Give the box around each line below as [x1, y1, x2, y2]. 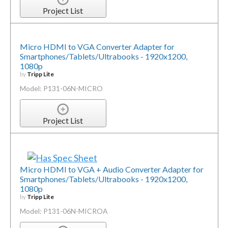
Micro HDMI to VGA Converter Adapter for [19, 42, 175, 52]
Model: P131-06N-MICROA [19, 206, 108, 215]
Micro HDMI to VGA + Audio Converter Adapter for [19, 164, 204, 174]
